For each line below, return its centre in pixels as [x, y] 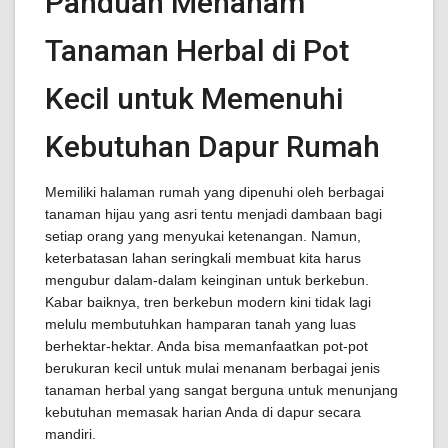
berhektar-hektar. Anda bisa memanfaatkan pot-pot [206, 346]
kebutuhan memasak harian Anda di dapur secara [203, 412]
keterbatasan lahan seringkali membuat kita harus [203, 258]
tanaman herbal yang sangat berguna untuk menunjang [221, 390]
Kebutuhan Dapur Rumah [212, 146]
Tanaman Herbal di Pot [197, 50]
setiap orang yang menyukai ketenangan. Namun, [203, 236]
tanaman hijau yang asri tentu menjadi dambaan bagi [213, 214]
